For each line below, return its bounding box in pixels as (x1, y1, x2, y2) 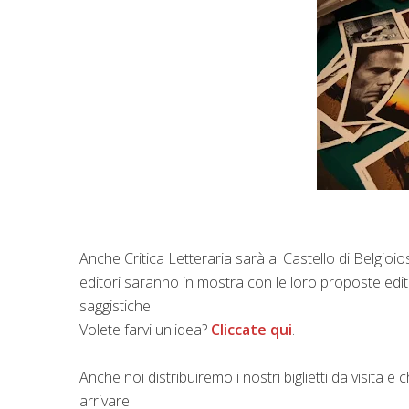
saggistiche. (79, 295, 153, 316)
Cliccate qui (211, 319, 292, 340)
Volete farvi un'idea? (79, 319, 211, 340)
